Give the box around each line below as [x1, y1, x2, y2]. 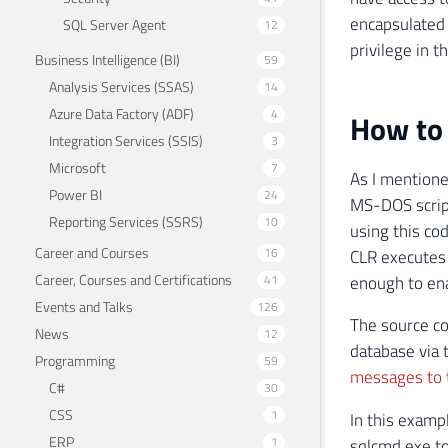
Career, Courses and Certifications [35, 268, 232, 290]
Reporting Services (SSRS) [49, 210, 203, 232]
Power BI [49, 183, 102, 205]
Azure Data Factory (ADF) [49, 102, 194, 124]
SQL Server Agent [63, 13, 166, 35]
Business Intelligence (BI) [35, 48, 180, 70]
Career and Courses [35, 241, 149, 263]
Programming [35, 349, 115, 371]
